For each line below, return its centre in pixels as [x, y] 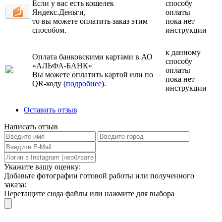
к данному [183, 52]
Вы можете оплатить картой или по [93, 74]
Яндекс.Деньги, [59, 12]
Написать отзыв [31, 126]
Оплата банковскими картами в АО [92, 56]
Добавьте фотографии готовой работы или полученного [99, 175]
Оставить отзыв [51, 110]
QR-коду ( [49, 83]
